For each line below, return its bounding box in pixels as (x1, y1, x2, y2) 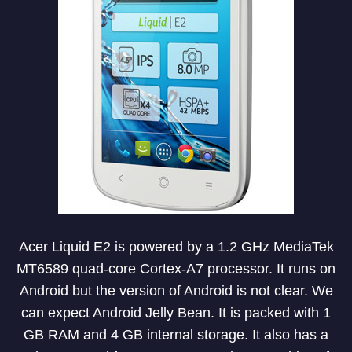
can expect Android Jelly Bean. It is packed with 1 (21, 305, 331, 321)
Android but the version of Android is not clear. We (19, 283, 333, 299)
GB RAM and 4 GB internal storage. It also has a (24, 327, 328, 343)
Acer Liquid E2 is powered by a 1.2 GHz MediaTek (18, 239, 334, 255)
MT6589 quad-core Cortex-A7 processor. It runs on (16, 261, 335, 277)
